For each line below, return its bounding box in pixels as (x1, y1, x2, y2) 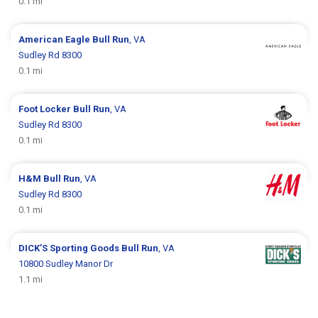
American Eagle (18, 34, 93, 45)
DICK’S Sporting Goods (18, 243, 122, 254)
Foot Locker (18, 104, 74, 115)
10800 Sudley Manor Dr (18, 258, 114, 270)
